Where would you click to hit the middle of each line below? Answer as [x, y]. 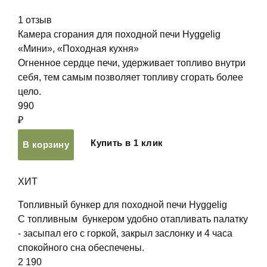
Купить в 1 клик [127, 143]
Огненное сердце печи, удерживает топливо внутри [132, 63]
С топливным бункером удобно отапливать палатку [133, 219]
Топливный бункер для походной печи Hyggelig [122, 205]
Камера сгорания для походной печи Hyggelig [119, 34]
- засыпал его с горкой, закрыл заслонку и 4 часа [125, 233]
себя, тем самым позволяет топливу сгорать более [131, 77]
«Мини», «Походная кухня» [78, 49]
